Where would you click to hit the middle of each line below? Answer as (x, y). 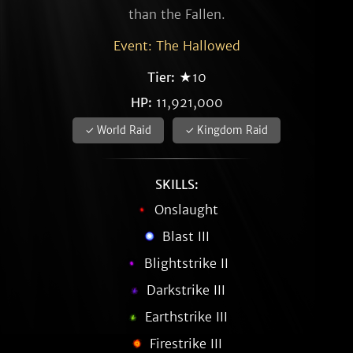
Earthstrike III (186, 317)
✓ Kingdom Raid (227, 130)
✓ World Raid (118, 130)
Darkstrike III (186, 290)
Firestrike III (186, 344)
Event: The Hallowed (176, 46)
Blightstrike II (186, 263)
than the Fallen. (176, 14)
